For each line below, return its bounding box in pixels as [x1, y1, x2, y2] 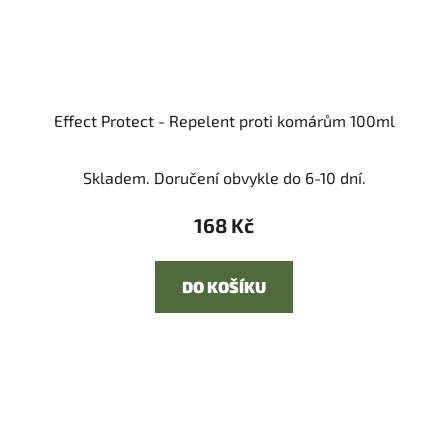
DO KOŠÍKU [182, 277, 266, 297]
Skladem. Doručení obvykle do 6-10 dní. [82, 168, 366, 188]
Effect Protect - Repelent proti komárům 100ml [53, 111, 395, 131]
